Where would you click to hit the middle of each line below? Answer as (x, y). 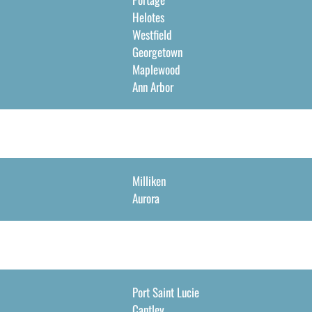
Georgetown (157, 52)
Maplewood (156, 69)
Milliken (149, 181)
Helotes (148, 17)
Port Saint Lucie (165, 292)
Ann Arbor (153, 87)
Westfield (152, 34)
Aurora (146, 198)
